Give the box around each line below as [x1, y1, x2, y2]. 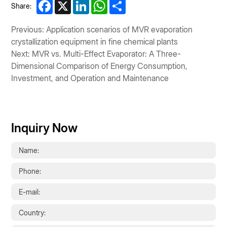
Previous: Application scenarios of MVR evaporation [11, 24, 193, 34]
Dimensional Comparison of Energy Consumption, [11, 60, 188, 71]
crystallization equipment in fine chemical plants [11, 36, 178, 47]
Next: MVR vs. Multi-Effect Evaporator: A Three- [11, 48, 181, 59]
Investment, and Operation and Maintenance [11, 72, 169, 83]
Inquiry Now [11, 120, 78, 135]
